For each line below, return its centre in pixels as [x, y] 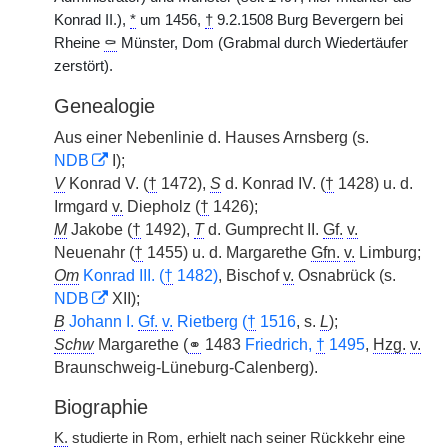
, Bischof [250, 275]
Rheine [79, 43]
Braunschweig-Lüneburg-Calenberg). [186, 367]
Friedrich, [280, 344]
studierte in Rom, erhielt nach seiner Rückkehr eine [236, 438]
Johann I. [103, 321]
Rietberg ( [210, 321]
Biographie [101, 407]
